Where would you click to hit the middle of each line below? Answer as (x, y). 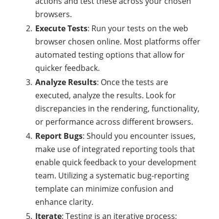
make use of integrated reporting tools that (115, 149)
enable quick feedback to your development (116, 162)
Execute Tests (61, 28)
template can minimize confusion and (104, 189)
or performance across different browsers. (114, 122)
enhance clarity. (64, 202)
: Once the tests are (132, 82)
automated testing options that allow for (110, 55)
